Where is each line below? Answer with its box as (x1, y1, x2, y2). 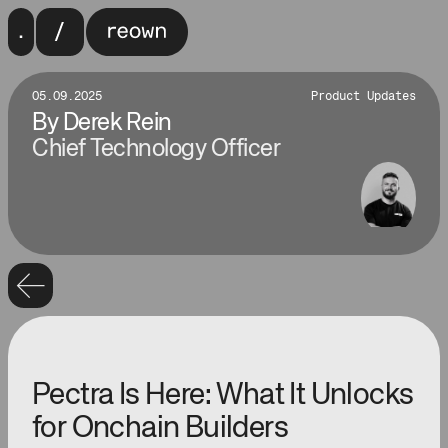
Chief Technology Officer (32, 137, 281, 161)
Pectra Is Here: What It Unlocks (32, 381, 414, 412)
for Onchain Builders (32, 414, 288, 445)
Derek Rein (62, 111, 172, 135)
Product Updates (310, 91, 416, 103)
